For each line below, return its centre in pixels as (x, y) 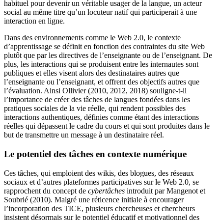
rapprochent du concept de (46, 191)
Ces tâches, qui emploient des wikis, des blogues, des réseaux (99, 173)
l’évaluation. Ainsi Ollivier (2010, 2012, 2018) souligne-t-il (95, 91)
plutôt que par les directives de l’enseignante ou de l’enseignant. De (108, 55)
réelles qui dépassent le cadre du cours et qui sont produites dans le (107, 126)
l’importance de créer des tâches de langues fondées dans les (97, 100)
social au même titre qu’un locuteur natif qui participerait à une (100, 12)
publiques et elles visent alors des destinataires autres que (92, 73)
